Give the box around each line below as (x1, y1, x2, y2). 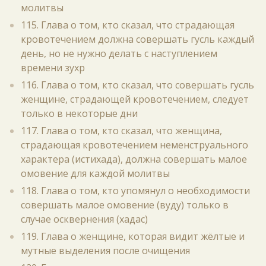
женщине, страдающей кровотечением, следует (21, 93, 249, 106)
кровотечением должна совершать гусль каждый (21, 33, 254, 46)
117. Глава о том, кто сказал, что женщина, (21, 124, 222, 137)
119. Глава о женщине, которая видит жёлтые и (21, 230, 245, 243)
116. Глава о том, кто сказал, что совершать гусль (21, 78, 254, 91)
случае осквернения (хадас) (21, 213, 148, 226)
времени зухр (21, 61, 85, 74)
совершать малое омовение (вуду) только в (21, 198, 229, 211)
